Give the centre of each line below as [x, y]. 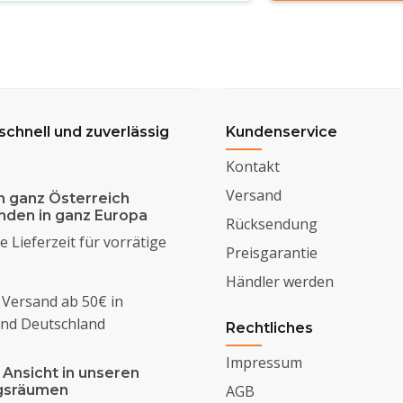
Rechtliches [269, 327]
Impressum [264, 362]
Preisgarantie [271, 252]
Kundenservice [281, 131]
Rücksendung [271, 224]
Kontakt [252, 166]
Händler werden [279, 281]
